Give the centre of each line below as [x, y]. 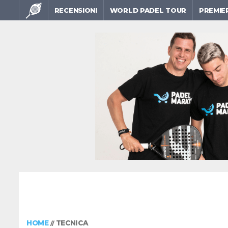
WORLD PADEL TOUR [148, 10]
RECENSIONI [76, 10]
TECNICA [72, 223]
